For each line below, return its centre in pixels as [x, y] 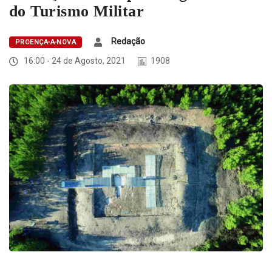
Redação [128, 42]
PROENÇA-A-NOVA [46, 42]
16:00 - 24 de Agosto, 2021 [74, 61]
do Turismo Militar [77, 12]
